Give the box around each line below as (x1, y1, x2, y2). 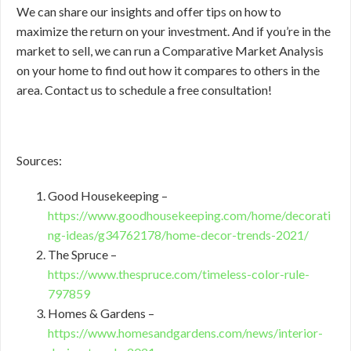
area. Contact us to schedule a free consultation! (16, 82, 272, 98)
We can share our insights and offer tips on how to (16, 4, 281, 20)
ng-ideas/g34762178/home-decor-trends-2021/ (48, 227, 309, 243)
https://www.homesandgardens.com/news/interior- (48, 325, 323, 341)
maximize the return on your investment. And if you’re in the (16, 24, 331, 39)
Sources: (16, 153, 62, 168)
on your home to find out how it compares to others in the (16, 63, 320, 78)
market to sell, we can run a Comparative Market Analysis (16, 43, 324, 59)
